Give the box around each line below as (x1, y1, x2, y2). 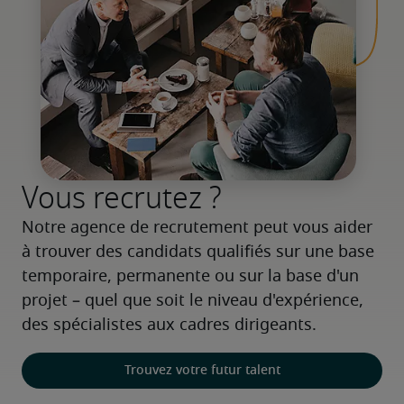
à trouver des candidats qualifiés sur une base (22, 244, 374, 261)
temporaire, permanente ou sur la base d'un (22, 269, 359, 285)
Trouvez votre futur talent (124, 364, 280, 377)
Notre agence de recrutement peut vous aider (22, 220, 372, 236)
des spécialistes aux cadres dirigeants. (22, 317, 317, 334)
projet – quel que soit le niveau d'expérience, (22, 293, 363, 309)
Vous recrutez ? (22, 175, 222, 221)
